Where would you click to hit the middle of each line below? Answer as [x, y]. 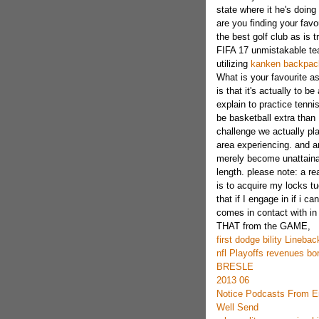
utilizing [233, 64]
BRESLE [235, 267]
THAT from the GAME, [263, 226]
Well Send [237, 307]
